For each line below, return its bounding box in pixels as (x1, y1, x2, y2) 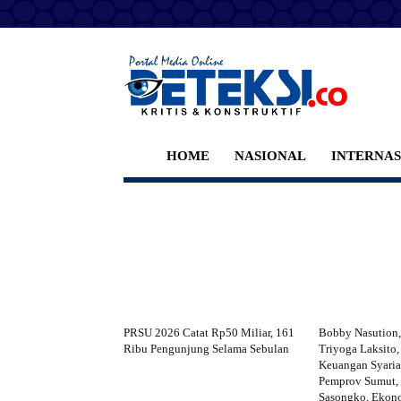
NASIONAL (235, 148, 307, 163)
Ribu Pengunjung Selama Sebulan (124, 341, 289, 355)
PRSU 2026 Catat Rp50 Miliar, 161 (124, 325, 294, 339)
